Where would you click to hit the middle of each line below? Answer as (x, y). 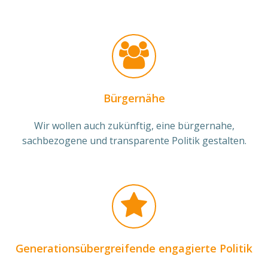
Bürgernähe (134, 98)
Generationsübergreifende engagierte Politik (134, 248)
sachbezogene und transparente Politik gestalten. (134, 140)
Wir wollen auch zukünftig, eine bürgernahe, (134, 125)
